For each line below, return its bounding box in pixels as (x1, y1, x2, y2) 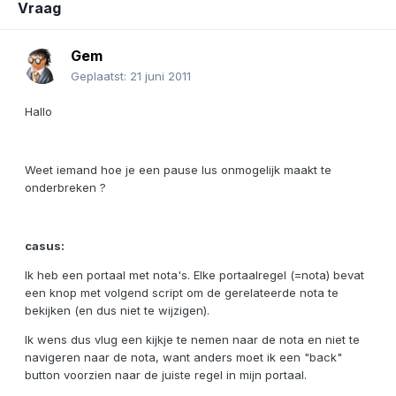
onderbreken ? (25, 180, 106, 195)
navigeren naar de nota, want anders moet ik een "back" (25, 350, 342, 365)
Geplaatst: (71, 69, 130, 84)
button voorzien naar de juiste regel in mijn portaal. (25, 368, 307, 383)
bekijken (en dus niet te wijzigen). (25, 303, 209, 318)
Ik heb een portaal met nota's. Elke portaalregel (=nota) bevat (25, 268, 364, 283)
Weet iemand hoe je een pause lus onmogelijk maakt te (25, 163, 331, 178)
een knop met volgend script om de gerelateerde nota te (25, 286, 339, 301)
